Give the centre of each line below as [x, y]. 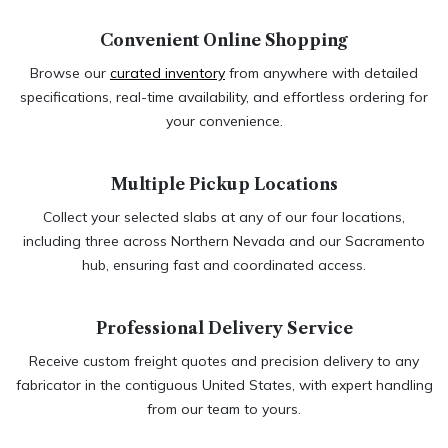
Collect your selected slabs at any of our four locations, [224, 216]
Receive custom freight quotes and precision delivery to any [224, 360]
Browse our [70, 72]
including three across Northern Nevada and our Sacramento [224, 240]
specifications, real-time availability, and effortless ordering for [224, 96]
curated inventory [167, 72]
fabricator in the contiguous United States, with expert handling [224, 384]
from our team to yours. [224, 408]
